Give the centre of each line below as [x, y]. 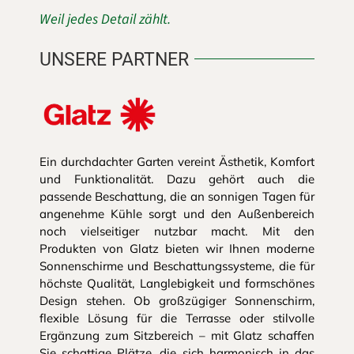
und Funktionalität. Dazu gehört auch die [177, 179]
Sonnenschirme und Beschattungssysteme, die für [177, 266]
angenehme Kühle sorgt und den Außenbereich [177, 214]
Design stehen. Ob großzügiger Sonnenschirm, [177, 301]
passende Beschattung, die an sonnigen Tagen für [177, 197]
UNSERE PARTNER [114, 59]
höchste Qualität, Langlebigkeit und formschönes [177, 284]
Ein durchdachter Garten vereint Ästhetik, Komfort [177, 162]
